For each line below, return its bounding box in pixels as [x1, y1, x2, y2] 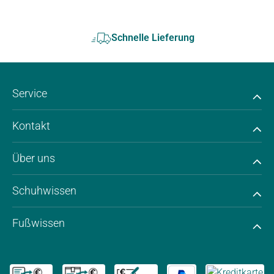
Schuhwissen [12, 184, 76, 198]
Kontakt [12, 119, 50, 133]
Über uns [12, 152, 55, 165]
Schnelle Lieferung [111, 32, 194, 44]
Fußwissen [12, 217, 65, 230]
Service [12, 87, 47, 100]
